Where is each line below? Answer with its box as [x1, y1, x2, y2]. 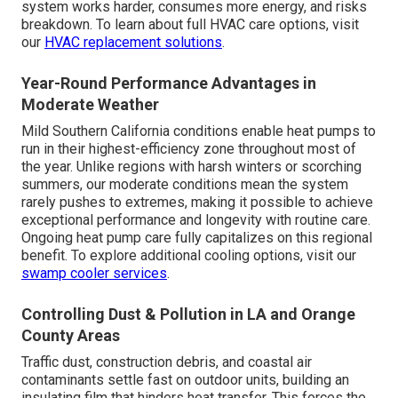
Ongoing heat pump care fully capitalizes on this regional [21, 228, 372, 246]
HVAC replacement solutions [44, 33, 222, 51]
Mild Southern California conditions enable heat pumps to [21, 122, 376, 139]
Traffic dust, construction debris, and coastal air [21, 353, 312, 370]
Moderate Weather [21, 94, 159, 114]
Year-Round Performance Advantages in [21, 73, 316, 92]
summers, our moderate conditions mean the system [21, 175, 348, 193]
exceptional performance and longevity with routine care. [21, 211, 370, 228]
